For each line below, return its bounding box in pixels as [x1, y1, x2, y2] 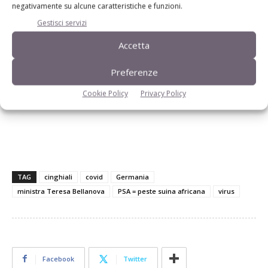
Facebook [42, 254, 74, 263]
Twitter [123, 254, 147, 263]
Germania [116, 172, 149, 181]
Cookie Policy [82, 88, 128, 99]
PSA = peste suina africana [118, 186, 205, 196]
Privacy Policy [140, 88, 186, 99]
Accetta [118, 39, 150, 51]
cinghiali [44, 172, 72, 181]
